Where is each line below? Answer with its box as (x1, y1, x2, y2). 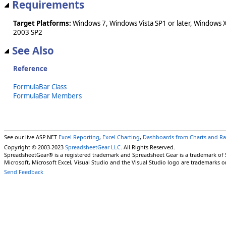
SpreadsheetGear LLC (65, 143, 121, 151)
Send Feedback (4, 168, 43, 176)
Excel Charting (102, 133, 140, 141)
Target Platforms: (13, 18, 71, 28)
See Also (12, 43, 54, 58)
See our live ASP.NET (4, 133, 59, 141)
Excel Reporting (59, 133, 99, 141)
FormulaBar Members (13, 91, 82, 100)
